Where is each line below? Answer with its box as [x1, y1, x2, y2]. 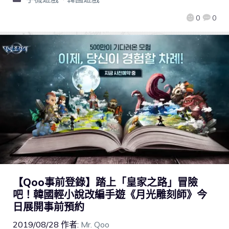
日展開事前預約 [13, 200, 84, 214]
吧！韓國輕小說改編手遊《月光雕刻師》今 [13, 188, 207, 201]
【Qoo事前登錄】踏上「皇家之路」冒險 [13, 176, 198, 189]
